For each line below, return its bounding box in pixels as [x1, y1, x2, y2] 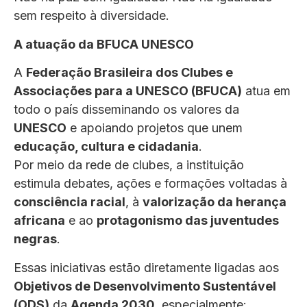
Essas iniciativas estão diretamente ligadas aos [14, 260, 279, 275]
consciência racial [14, 195, 125, 210]
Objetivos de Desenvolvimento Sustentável [14, 278, 276, 293]
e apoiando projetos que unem [66, 121, 243, 136]
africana [14, 213, 65, 228]
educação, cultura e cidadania [14, 139, 199, 154]
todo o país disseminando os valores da [14, 102, 239, 117]
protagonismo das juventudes [97, 213, 279, 228]
